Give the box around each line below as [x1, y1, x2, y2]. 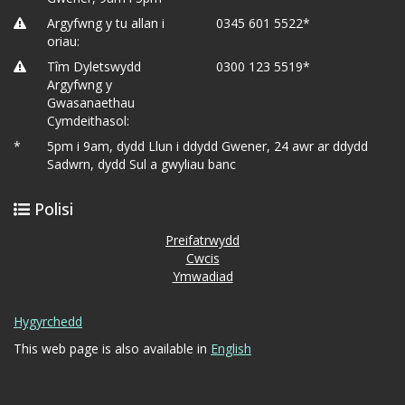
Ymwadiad [172, 268, 233, 285]
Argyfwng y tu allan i [47, 14, 165, 32]
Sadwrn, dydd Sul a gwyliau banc [47, 155, 237, 173]
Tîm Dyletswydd [47, 58, 142, 75]
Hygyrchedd [14, 313, 82, 330]
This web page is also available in [14, 340, 211, 357]
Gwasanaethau [47, 94, 136, 111]
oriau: [47, 33, 80, 50]
